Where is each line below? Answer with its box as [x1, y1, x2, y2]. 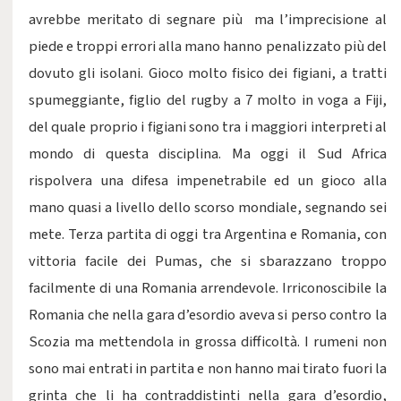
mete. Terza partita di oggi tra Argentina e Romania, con [29, 224, 387, 245]
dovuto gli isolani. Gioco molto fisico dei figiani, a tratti [29, 63, 387, 84]
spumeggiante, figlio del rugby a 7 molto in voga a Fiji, [29, 90, 387, 111]
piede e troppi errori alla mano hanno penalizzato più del [29, 36, 387, 57]
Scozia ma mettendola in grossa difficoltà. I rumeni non [29, 331, 387, 353]
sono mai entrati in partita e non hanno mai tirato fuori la [29, 358, 387, 380]
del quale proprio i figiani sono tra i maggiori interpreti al [29, 116, 387, 138]
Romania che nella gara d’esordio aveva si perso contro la [29, 304, 387, 326]
